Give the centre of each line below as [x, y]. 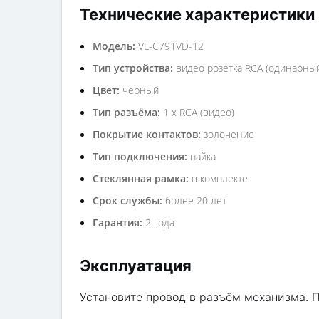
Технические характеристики [197, 14]
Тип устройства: [133, 68]
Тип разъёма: [126, 112]
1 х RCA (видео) [197, 112]
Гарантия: [117, 223]
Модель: [114, 46]
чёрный [139, 90]
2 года [158, 223]
